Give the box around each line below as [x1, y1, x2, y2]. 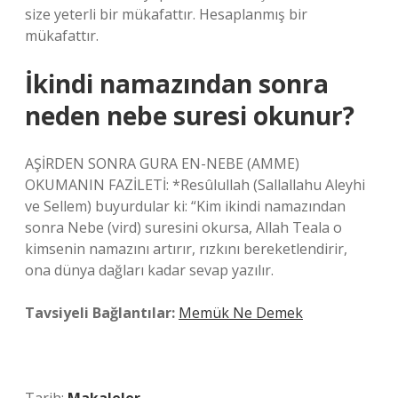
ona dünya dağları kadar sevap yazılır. [25, 260, 274, 280]
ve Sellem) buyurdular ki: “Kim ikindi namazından [25, 196, 346, 216]
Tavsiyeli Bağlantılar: [25, 303, 175, 322]
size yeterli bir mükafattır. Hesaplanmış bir [25, 4, 307, 24]
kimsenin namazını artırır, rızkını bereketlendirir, [25, 239, 347, 259]
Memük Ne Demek [179, 303, 303, 322]
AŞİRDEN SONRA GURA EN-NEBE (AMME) [25, 154, 299, 173]
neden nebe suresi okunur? [25, 99, 354, 132]
